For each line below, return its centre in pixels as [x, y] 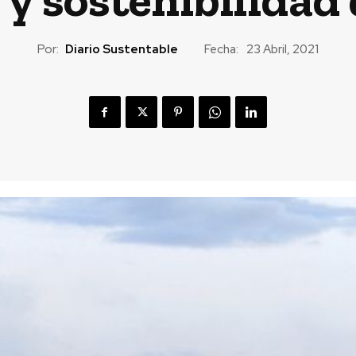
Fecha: [221, 49]
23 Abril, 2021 [282, 50]
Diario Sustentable [121, 49]
